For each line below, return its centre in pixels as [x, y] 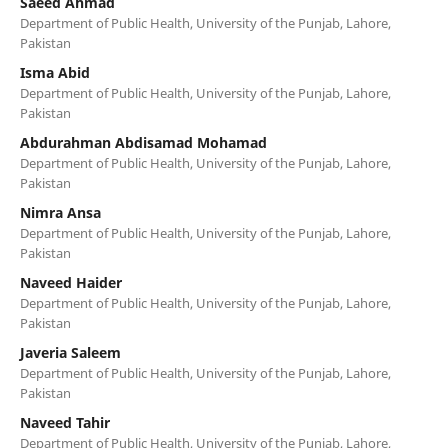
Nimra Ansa [60, 212]
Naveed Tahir [64, 422]
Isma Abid [54, 72]
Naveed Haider [70, 282]
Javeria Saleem [70, 352]
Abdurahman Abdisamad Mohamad [143, 142]
